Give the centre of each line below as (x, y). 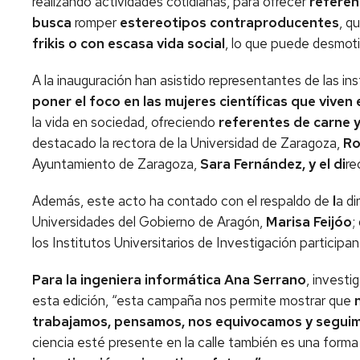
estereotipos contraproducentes (229, 22)
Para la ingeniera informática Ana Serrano (169, 280)
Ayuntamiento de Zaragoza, (116, 164)
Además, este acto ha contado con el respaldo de (182, 201)
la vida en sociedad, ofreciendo (125, 122)
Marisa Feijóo (309, 222)
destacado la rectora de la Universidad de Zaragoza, (188, 143)
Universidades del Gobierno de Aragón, (149, 222)
